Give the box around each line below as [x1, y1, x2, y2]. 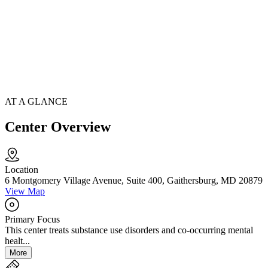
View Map [5, 186, 45, 197]
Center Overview [5, 119, 111, 135]
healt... [5, 236, 30, 246]
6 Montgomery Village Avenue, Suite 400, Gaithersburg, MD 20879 [5, 175, 263, 186]
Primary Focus [5, 214, 60, 225]
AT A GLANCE [5, 96, 68, 107]
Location [5, 165, 38, 175]
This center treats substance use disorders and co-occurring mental [5, 225, 253, 236]
